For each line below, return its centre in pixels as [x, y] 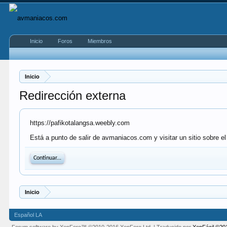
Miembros [100, 41]
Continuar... [48, 158]
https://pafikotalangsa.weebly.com [80, 123]
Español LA [28, 215]
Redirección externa [73, 96]
